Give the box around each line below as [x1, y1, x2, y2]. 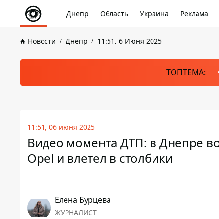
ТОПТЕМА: [166, 67, 206, 78]
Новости [28, 36, 56, 45]
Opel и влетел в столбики [27, 150, 173, 166]
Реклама [180, 9, 208, 18]
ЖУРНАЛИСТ [55, 208, 97, 217]
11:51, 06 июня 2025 [27, 122, 95, 131]
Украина [140, 9, 169, 18]
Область [100, 9, 128, 18]
